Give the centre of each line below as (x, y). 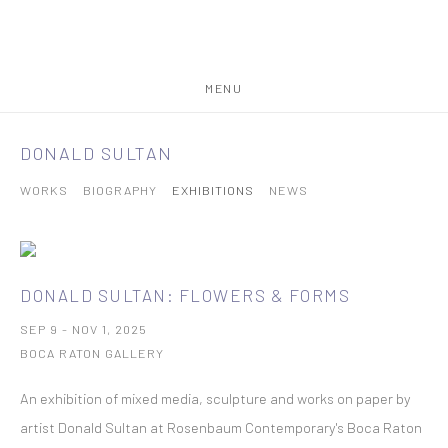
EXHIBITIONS (213, 190)
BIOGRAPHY (120, 190)
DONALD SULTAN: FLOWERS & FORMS (185, 295)
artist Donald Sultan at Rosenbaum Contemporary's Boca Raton (221, 427)
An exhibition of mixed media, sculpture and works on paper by (215, 398)
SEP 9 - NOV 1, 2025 (83, 329)
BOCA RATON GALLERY (92, 353)
